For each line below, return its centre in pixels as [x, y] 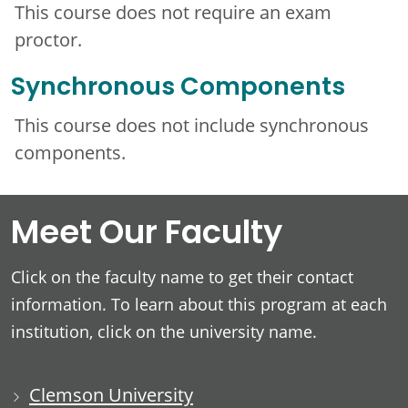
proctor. [48, 39]
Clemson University [111, 394]
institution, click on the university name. [164, 331]
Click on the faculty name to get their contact [182, 277]
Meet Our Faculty [147, 235]
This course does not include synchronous [192, 124]
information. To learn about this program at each [199, 304]
